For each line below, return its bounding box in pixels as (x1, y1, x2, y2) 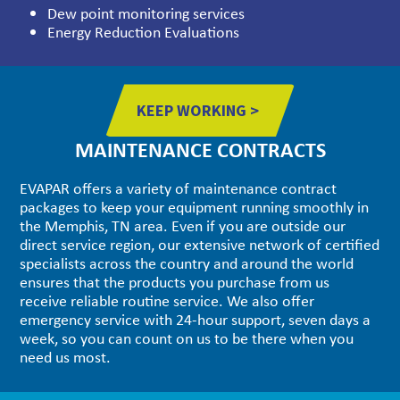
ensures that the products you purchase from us (20, 271, 330, 294)
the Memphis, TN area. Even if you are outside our (20, 215, 346, 237)
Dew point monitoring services (46, 3, 245, 25)
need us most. (20, 346, 112, 369)
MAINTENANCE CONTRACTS (74, 135, 326, 164)
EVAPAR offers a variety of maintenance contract (20, 178, 337, 200)
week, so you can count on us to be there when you (20, 328, 354, 350)
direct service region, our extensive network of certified (20, 234, 380, 256)
